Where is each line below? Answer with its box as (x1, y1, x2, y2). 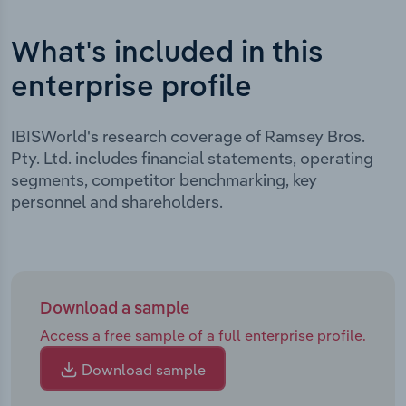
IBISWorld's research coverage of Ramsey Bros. (11, 125, 365, 147)
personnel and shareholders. (11, 190, 223, 212)
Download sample (78, 360, 206, 379)
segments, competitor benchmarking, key (11, 169, 317, 190)
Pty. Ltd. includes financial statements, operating (11, 147, 373, 169)
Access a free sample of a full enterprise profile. (40, 325, 366, 344)
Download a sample (40, 300, 189, 317)
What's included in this (11, 38, 324, 68)
